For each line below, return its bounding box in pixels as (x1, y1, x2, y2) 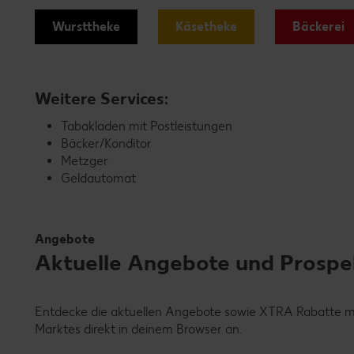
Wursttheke (52, 19, 120, 34)
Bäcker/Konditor (61, 136, 152, 151)
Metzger (61, 153, 108, 168)
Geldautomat (61, 171, 136, 186)
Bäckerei (292, 19, 345, 34)
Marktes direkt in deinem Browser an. (35, 322, 242, 337)
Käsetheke (175, 19, 237, 34)
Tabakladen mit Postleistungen (61, 119, 232, 134)
